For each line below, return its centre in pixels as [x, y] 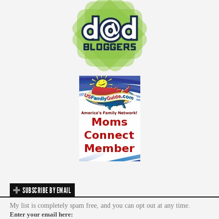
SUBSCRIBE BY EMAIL [47, 190]
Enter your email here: [41, 214]
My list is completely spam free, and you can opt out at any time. [100, 205]
